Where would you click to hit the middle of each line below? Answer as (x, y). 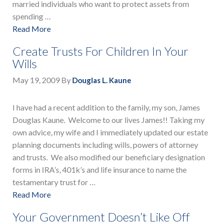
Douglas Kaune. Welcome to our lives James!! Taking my (109, 120)
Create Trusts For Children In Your (101, 51)
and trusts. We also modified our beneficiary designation (109, 157)
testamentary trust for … (54, 182)
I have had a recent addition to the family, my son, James (106, 108)
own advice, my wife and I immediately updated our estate (110, 132)
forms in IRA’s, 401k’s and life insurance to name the (100, 170)
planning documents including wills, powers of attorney (105, 145)
